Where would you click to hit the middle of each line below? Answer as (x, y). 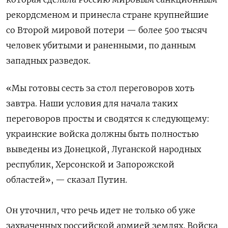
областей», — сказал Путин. (67, 179)
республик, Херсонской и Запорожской (90, 164)
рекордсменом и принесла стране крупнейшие (107, 15)
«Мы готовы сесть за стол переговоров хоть (100, 88)
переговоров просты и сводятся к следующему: (108, 118)
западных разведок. (48, 60)
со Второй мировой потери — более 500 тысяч (107, 30)
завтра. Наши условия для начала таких (92, 103)
